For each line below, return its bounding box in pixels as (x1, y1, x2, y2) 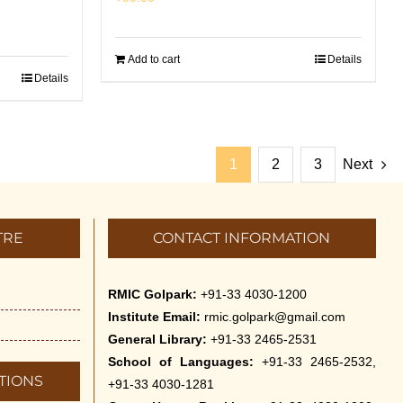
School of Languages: (107, 354, 262, 369)
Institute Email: (107, 309, 201, 324)
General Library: (107, 331, 207, 346)
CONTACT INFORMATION (153, 228, 331, 246)
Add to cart (128, 52, 180, 66)
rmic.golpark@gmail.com (203, 309, 345, 324)
